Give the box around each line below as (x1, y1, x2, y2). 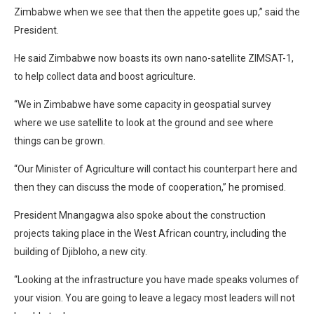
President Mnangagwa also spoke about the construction (14, 209, 266, 221)
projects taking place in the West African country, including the (14, 227, 287, 239)
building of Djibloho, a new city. (14, 245, 147, 257)
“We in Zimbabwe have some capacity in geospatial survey (14, 98, 271, 110)
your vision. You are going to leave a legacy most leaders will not (14, 292, 295, 303)
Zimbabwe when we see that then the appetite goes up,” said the (14, 6, 300, 18)
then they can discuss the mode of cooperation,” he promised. (14, 181, 286, 193)
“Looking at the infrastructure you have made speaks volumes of (14, 273, 299, 285)
